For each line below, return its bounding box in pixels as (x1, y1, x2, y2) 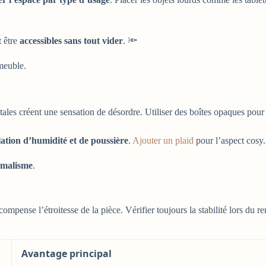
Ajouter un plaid (132, 135, 194, 145)
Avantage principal (21, 246, 112, 260)
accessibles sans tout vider (20, 36, 123, 46)
